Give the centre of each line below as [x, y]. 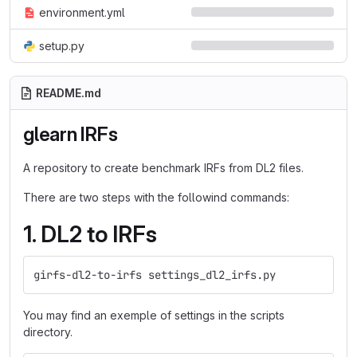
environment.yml [82, 12]
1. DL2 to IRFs [90, 234]
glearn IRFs [71, 134]
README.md [69, 93]
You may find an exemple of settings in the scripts [154, 315]
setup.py [62, 46]
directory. [48, 332]
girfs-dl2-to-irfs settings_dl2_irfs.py [155, 275]
